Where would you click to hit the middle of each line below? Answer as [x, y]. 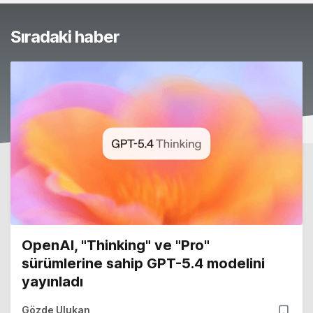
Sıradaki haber [65, 37]
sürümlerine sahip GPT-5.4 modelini [143, 264]
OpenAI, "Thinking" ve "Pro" [116, 246]
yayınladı [52, 282]
